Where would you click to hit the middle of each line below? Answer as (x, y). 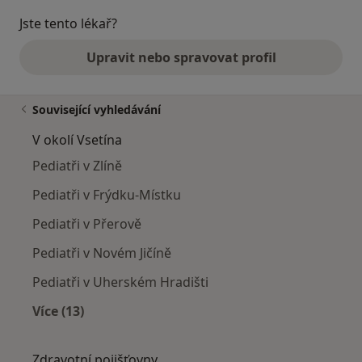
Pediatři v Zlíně (77, 165)
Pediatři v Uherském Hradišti (120, 282)
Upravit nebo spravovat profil (181, 57)
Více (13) (58, 311)
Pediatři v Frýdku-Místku (107, 194)
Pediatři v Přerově (87, 223)
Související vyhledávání (97, 109)
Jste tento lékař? (68, 23)
